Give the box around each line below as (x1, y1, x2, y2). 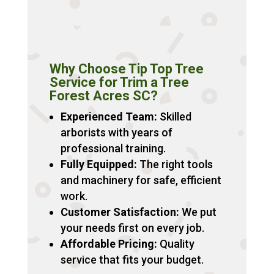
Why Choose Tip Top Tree (49, 61, 204, 77)
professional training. (60, 142, 166, 155)
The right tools (136, 158, 213, 171)
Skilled (157, 110, 191, 124)
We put (179, 206, 217, 219)
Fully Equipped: (60, 158, 137, 171)
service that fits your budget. (60, 253, 204, 267)
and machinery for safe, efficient (60, 174, 221, 187)
